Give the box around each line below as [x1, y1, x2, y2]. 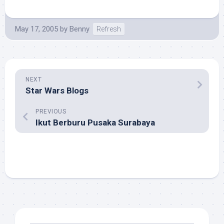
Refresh [96, 25, 121, 33]
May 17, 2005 [15, 24, 58, 34]
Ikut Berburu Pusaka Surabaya [35, 117, 155, 128]
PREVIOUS [35, 108, 66, 115]
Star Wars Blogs [25, 85, 88, 96]
